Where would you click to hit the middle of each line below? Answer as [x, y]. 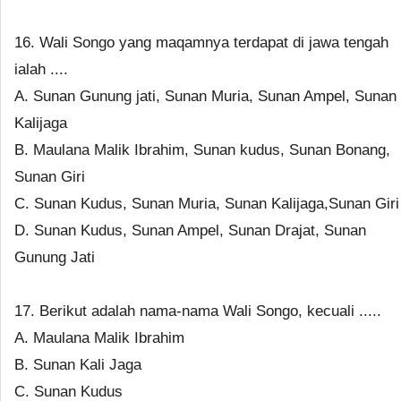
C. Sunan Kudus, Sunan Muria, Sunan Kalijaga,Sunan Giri [207, 204]
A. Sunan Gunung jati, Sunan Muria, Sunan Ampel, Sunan [205, 96]
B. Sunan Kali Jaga [78, 365]
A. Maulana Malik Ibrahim [99, 338]
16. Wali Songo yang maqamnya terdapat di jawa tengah [201, 43]
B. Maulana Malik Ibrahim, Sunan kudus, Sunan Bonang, [202, 150]
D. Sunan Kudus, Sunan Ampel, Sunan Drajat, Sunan [190, 230]
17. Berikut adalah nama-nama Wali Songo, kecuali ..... [198, 311]
